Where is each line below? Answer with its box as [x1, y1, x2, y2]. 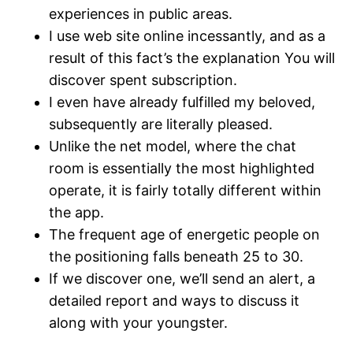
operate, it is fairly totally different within [49, 182, 322, 199]
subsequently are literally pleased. [49, 116, 273, 133]
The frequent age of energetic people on [49, 226, 321, 243]
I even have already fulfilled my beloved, [49, 94, 316, 111]
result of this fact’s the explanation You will [49, 50, 336, 67]
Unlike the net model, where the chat [49, 138, 297, 155]
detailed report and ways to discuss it [49, 292, 300, 310]
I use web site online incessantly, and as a [49, 28, 326, 45]
